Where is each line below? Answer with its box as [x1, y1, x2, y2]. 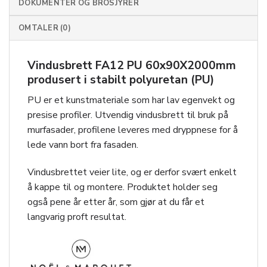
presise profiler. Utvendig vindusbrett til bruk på [27, 108, 228, 122]
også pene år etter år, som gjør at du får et [27, 195, 204, 209]
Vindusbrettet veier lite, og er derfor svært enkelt [27, 165, 237, 179]
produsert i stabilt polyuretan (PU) [27, 72, 214, 88]
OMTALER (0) [18, 23, 71, 34]
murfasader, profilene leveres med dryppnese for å [27, 123, 238, 136]
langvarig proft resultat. [27, 210, 126, 223]
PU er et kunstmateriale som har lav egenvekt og [27, 93, 235, 107]
